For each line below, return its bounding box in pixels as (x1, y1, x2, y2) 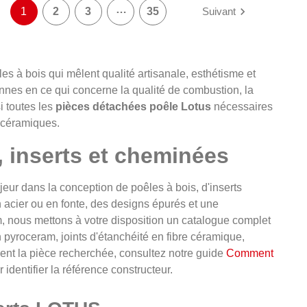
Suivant (201, 5, 236, 18)
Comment (226, 247, 273, 260)
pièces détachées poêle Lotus (56, 101, 211, 113)
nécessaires (211, 101, 273, 113)
